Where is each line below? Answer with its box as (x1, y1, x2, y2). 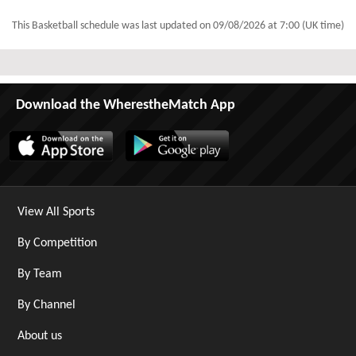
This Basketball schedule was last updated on (12, 20, 213, 32)
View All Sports (17, 206, 95, 219)
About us (17, 330, 62, 342)
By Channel (17, 299, 75, 311)
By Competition (17, 237, 97, 250)
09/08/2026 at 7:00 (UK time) (213, 20, 344, 32)
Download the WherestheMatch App (16, 98, 235, 113)
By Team (17, 268, 62, 281)
